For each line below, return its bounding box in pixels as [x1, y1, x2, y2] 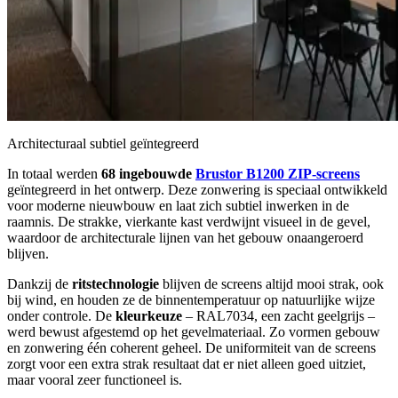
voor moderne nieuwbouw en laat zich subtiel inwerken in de [7, 198, 349, 214]
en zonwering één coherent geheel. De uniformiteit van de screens [7, 340, 376, 356]
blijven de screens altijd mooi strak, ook [159, 276, 384, 292]
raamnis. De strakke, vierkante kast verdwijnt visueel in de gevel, [7, 214, 370, 230]
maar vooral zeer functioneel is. [7, 372, 182, 388]
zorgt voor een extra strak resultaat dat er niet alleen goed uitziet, [7, 356, 366, 372]
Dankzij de [7, 276, 72, 292]
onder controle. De [7, 308, 115, 324]
